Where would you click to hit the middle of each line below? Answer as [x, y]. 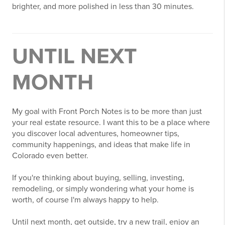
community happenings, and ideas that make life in [101, 145]
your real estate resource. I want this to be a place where [111, 123]
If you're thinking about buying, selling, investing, [98, 178]
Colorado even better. [50, 156]
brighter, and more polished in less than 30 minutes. [103, 7]
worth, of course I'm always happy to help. [85, 200]
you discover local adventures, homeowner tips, [96, 134]
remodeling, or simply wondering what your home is [103, 189]
